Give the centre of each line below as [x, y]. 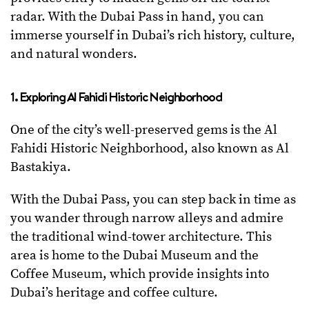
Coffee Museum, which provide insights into [140, 275]
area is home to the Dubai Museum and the [134, 256]
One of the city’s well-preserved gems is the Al [144, 130]
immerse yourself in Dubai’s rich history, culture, [153, 36]
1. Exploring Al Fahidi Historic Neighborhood [116, 97]
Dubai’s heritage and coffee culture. [114, 293]
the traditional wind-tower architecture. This [141, 237]
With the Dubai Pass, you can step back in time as [153, 200]
